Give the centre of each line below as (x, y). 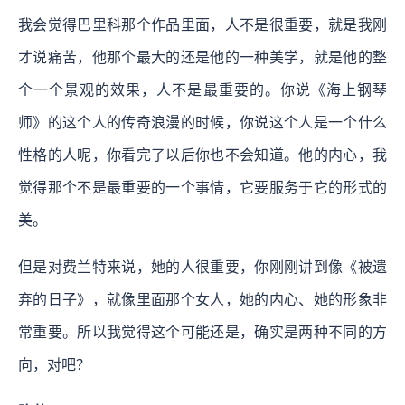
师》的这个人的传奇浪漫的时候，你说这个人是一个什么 (202, 123)
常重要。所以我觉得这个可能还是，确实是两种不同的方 (202, 333)
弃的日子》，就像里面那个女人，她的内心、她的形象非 (202, 300)
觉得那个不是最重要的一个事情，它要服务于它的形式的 (202, 188)
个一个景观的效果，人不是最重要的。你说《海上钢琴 (202, 90)
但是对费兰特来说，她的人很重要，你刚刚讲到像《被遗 (202, 268)
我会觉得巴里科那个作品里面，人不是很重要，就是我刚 (202, 25)
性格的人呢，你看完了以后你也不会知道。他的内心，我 (202, 155)
